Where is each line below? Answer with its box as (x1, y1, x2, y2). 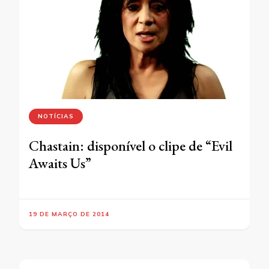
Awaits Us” (29, 154, 91, 173)
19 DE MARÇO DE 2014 (29, 210, 109, 219)
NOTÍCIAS (38, 112, 74, 121)
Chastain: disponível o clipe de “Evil (29, 136, 232, 156)
